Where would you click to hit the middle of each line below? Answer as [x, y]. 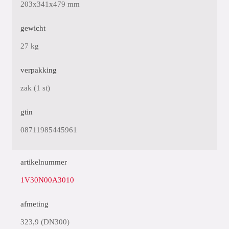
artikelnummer [44, 162]
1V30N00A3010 [47, 180]
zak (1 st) [35, 88]
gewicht [33, 28]
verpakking [39, 70]
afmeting [35, 204]
